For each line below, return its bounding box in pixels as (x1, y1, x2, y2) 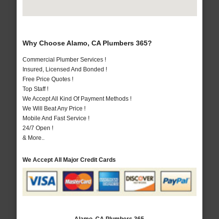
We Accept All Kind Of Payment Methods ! (22, 95, 131, 103)
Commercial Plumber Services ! (22, 56, 106, 64)
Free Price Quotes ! (22, 76, 73, 83)
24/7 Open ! (22, 125, 53, 132)
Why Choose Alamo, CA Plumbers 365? (22, 39, 152, 47)
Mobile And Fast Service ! (22, 115, 89, 122)
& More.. (22, 134, 44, 142)
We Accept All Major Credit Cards (22, 156, 116, 164)
